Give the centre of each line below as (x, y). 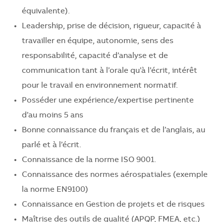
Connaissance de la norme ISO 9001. (89, 160)
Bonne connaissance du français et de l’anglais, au (113, 131)
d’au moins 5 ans (53, 116)
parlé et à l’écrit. (52, 145)
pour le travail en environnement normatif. (100, 86)
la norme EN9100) (55, 190)
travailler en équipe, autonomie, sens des (98, 41)
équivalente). (46, 12)
